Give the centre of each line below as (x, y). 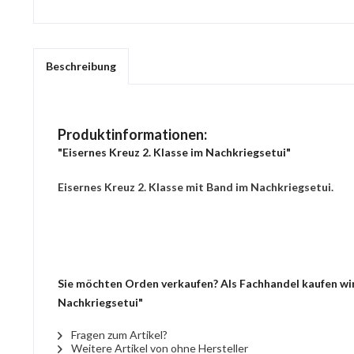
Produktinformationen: (132, 134)
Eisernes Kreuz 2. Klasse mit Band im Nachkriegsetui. (196, 187)
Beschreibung (81, 66)
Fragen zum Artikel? (118, 335)
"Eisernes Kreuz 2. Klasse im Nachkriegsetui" (174, 152)
